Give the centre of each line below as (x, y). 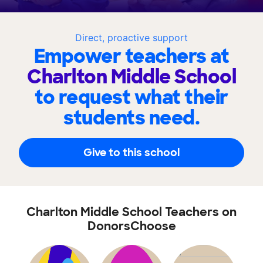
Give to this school (131, 152)
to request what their (131, 97)
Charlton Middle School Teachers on (131, 212)
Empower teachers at (131, 56)
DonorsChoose (131, 226)
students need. (131, 118)
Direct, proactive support (131, 38)
